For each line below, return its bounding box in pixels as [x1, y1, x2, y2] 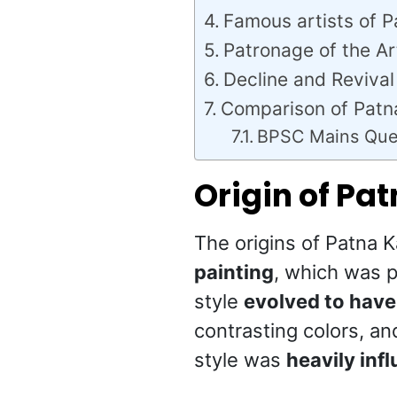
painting [193, 261, 274, 284]
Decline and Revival [222, 68, 394, 91]
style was [193, 348, 286, 372]
